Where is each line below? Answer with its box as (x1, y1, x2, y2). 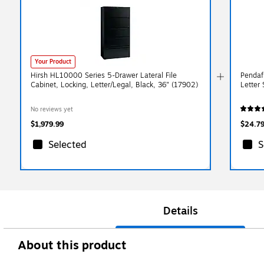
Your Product (35, 57, 71, 66)
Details (163, 202, 198, 219)
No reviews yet (31, 104, 73, 114)
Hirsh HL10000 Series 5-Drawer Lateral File (31, 70, 177, 81)
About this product (18, 236, 127, 255)
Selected (48, 137, 87, 152)
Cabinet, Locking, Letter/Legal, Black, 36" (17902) (31, 79, 198, 90)
